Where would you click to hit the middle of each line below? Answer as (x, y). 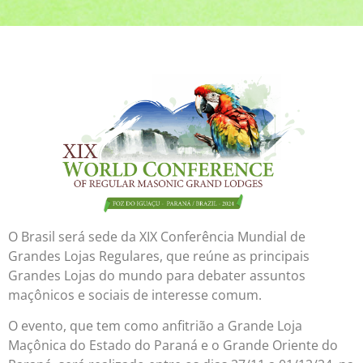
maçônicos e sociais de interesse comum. (135, 295)
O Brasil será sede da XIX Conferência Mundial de (157, 236)
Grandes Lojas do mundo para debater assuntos (157, 275)
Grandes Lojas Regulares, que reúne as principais (159, 256)
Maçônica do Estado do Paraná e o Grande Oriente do (173, 346)
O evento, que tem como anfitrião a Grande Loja (155, 326)
